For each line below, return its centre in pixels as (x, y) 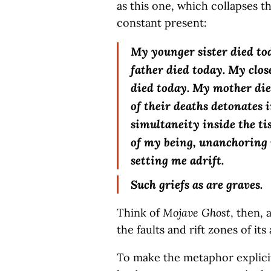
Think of (140, 213)
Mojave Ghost (197, 213)
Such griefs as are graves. (197, 184)
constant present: (162, 23)
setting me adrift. (178, 160)
